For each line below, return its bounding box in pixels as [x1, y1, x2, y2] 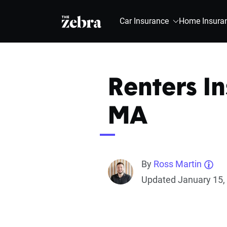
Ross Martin [153, 159, 202, 169]
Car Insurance [120, 16, 169, 26]
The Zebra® [62, 16, 105, 26]
